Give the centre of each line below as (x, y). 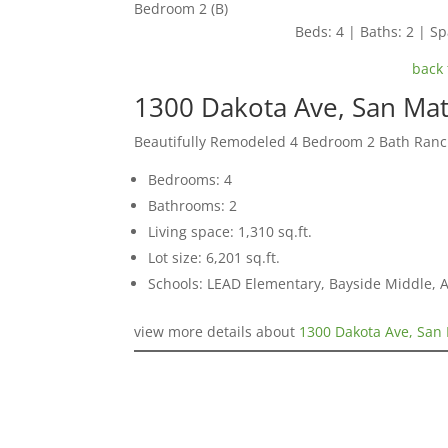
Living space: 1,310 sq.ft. (230, 232)
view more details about (217, 332)
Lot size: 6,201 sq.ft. (214, 258)
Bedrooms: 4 (190, 180)
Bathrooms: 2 (193, 206)
